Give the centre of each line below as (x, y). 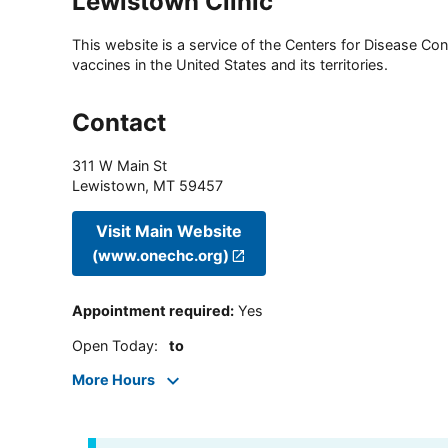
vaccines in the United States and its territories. (230, 65)
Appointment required (151, 311)
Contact (119, 123)
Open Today (113, 345)
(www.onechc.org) (160, 255)
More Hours (113, 380)
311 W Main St (119, 166)
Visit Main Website (169, 230)
